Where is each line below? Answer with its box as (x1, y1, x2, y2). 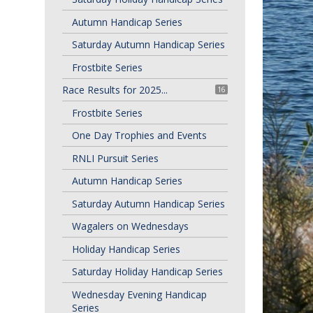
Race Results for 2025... (61, 83, 168, 96)
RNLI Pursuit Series (71, 151, 159, 165)
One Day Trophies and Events (71, 129, 207, 142)
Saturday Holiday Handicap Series (71, 265, 223, 278)
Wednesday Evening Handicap (71, 287, 207, 301)
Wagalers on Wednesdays (71, 219, 189, 233)
